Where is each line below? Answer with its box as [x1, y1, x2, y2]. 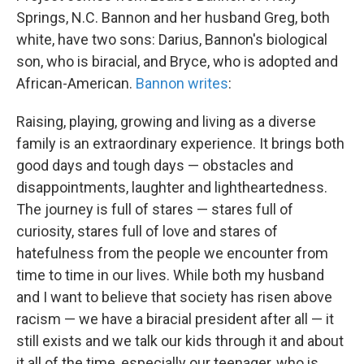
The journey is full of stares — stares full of [16, 201, 293, 219]
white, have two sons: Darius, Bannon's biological [16, 31, 327, 49]
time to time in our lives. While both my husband [16, 266, 324, 284]
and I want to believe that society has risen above [16, 288, 332, 306]
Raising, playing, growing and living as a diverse [16, 113, 316, 131]
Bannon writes [136, 75, 228, 93]
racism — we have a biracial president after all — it [16, 310, 334, 328]
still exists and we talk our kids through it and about [16, 332, 344, 350]
